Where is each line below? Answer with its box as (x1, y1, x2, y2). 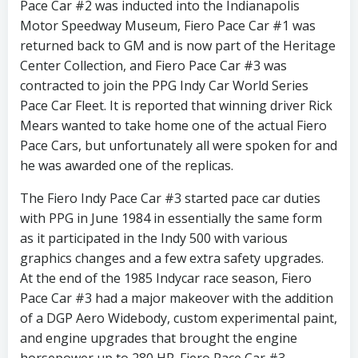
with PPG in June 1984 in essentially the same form (20, 209, 322, 227)
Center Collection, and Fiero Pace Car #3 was (20, 57, 287, 74)
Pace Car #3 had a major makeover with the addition (20, 289, 333, 307)
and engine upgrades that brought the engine (20, 329, 297, 347)
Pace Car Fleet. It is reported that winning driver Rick (20, 97, 332, 114)
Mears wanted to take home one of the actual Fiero (20, 117, 327, 134)
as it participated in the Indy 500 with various (20, 229, 288, 247)
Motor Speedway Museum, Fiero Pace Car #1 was (20, 17, 316, 34)
